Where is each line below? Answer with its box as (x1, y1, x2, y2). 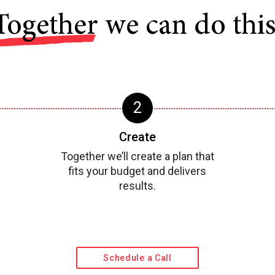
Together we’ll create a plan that (60, 150, 214, 163)
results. (118, 179, 156, 193)
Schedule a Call (103, 253, 172, 263)
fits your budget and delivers (68, 165, 207, 178)
